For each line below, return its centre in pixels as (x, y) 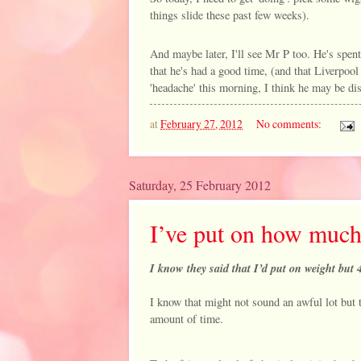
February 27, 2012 (201, 124)
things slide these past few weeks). (230, 15)
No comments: (290, 124)
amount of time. (187, 319)
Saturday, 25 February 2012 (200, 185)
